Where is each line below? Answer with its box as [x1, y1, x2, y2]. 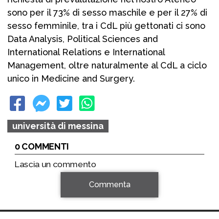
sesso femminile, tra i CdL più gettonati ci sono [7, 21, 205, 31]
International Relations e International [7, 47, 165, 58]
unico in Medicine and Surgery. [7, 73, 135, 84]
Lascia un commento [15, 159, 96, 170]
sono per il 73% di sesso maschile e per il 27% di [7, 7, 207, 18]
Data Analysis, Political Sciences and [7, 34, 158, 44]
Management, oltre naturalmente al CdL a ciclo [7, 60, 207, 71]
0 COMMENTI [15, 141, 69, 152]
